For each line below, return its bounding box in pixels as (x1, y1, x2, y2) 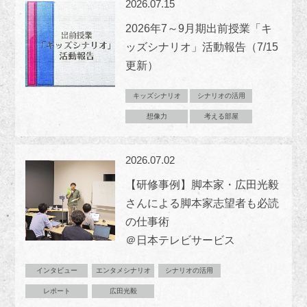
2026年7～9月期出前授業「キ (125, 23, 273, 35)
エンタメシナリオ (95, 267, 151, 275)
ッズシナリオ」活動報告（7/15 (125, 41, 279, 53)
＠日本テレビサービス (125, 234, 236, 247)
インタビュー (36, 267, 77, 275)
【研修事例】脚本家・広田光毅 (125, 179, 280, 191)
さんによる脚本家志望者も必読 (125, 197, 280, 210)
